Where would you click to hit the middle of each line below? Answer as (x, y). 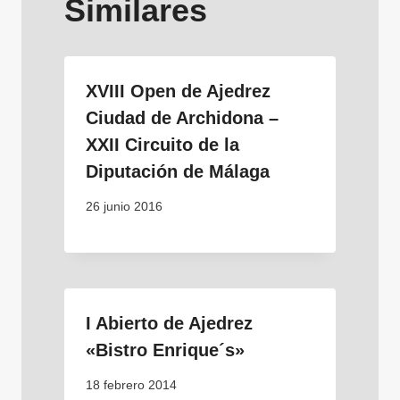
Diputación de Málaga (178, 172)
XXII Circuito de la (162, 145)
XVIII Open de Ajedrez (178, 92)
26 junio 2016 (124, 207)
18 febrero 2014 (131, 385)
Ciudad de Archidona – (182, 118)
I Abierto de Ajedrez (169, 324)
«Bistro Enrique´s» (165, 350)
